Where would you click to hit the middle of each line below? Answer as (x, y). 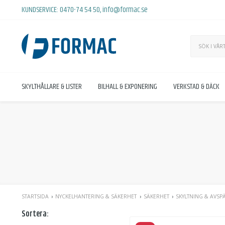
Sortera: (35, 214)
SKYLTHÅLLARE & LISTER (52, 87)
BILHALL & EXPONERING (128, 87)
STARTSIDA (35, 197)
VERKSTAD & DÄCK (196, 87)
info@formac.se (125, 10)
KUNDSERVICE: (40, 10)
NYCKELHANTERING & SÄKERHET (96, 197)
